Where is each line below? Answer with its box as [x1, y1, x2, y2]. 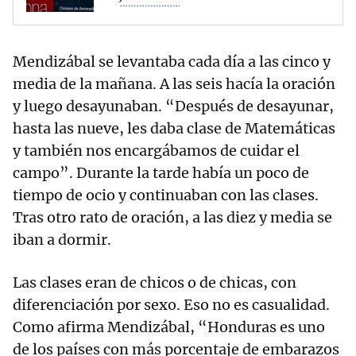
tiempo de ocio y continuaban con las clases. [13, 186, 319, 205]
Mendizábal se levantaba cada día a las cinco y [13, 52, 331, 72]
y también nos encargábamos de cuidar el [13, 141, 300, 161]
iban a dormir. [13, 230, 111, 250]
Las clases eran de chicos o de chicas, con [13, 273, 296, 292]
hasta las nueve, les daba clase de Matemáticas [13, 119, 335, 138]
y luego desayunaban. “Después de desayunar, [13, 97, 334, 116]
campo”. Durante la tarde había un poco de [13, 164, 309, 183]
